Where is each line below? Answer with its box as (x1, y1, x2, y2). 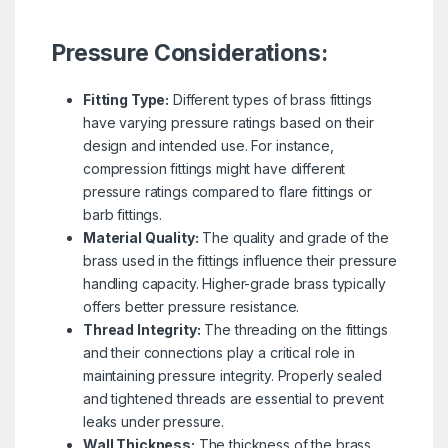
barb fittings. (82, 205, 163, 223)
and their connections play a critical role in (82, 343, 355, 361)
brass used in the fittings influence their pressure (82, 251, 397, 269)
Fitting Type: (82, 90, 170, 108)
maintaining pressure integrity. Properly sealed (82, 366, 382, 384)
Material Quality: (82, 228, 199, 246)
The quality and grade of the (198, 228, 389, 246)
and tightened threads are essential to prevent (82, 389, 384, 407)
